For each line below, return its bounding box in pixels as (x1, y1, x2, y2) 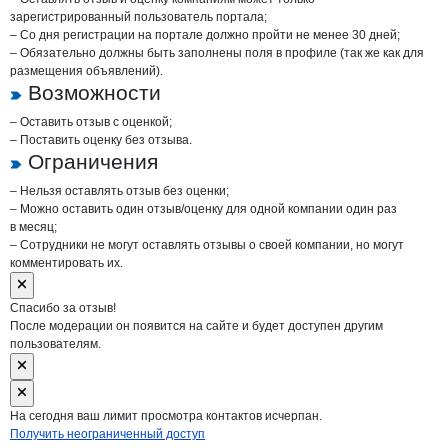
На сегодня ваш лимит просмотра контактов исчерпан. (10, 409, 322, 423)
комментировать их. (10, 256, 123, 270)
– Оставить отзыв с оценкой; (10, 115, 172, 129)
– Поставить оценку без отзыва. (10, 133, 192, 147)
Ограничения (28, 150, 158, 173)
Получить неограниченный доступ (10, 427, 205, 441)
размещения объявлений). (10, 64, 163, 78)
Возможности (28, 81, 161, 104)
